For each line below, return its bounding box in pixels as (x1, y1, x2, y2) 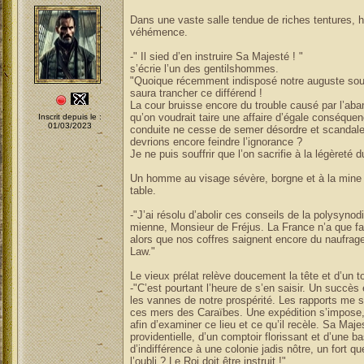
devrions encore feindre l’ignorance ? (129, 136, 302, 148)
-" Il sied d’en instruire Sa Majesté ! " (129, 50, 303, 63)
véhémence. (129, 26, 188, 38)
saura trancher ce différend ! (129, 87, 262, 99)
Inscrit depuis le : (38, 112, 102, 121)
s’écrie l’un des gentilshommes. (129, 63, 279, 75)
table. (129, 184, 156, 197)
